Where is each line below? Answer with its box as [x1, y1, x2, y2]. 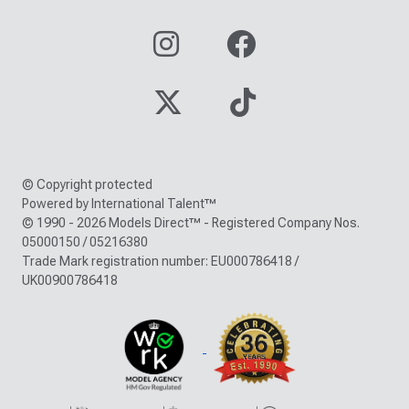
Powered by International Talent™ [22, 195, 216, 211]
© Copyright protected [22, 176, 152, 192]
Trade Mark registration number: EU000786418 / [22, 253, 299, 268]
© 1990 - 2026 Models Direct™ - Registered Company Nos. [22, 215, 360, 230]
